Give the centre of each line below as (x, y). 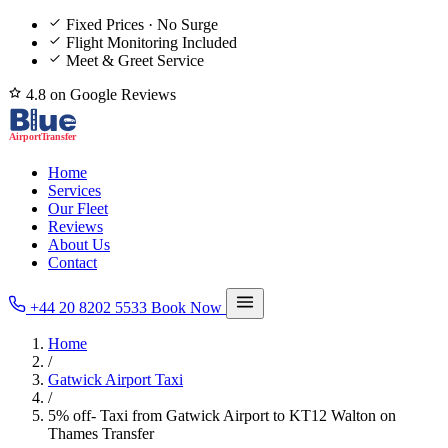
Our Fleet (78, 208)
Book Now (188, 307)
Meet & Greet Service (135, 60)
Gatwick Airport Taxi (115, 379)
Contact (72, 262)
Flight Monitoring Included (151, 42)
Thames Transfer (101, 433)
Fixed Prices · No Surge (142, 24)
